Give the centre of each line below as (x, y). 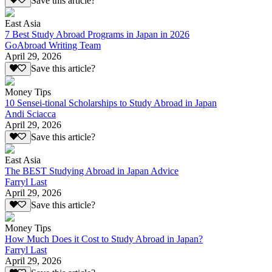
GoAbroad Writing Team (53, 46)
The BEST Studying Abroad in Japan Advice (92, 171)
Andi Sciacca (30, 114)
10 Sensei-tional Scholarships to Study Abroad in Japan (111, 103)
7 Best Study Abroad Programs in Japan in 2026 (97, 35)
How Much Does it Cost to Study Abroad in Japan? (104, 239)
